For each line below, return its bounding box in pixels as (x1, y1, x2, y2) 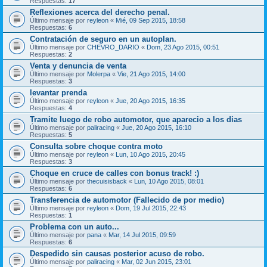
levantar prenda (30, 88, 87, 97)
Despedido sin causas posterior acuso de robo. (30, 249, 204, 258)
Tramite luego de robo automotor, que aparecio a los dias (30, 114, 242, 124)
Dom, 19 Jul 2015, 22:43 (116, 204, 186, 212)
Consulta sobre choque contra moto (30, 141, 163, 151)
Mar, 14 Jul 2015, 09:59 (108, 231, 176, 238)
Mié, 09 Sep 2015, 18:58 (116, 16, 185, 24)
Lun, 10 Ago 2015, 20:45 (116, 150, 185, 158)
